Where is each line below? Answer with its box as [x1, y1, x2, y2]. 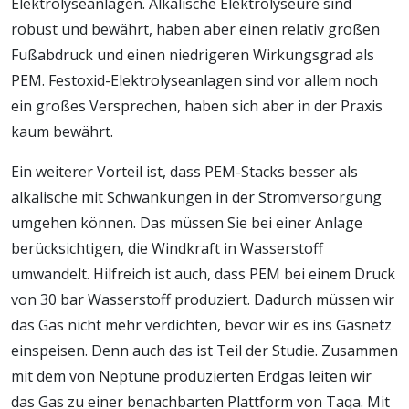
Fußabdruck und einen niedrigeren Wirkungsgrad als [11, 44, 374, 65]
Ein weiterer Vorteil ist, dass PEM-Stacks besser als [11, 161, 358, 182]
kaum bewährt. [11, 121, 113, 142]
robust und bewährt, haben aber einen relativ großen [11, 18, 380, 39]
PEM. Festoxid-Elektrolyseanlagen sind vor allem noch [11, 69, 378, 90]
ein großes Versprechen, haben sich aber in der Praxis [11, 95, 383, 116]
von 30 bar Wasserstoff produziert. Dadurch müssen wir [11, 288, 394, 309]
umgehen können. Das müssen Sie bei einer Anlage [11, 212, 362, 233]
